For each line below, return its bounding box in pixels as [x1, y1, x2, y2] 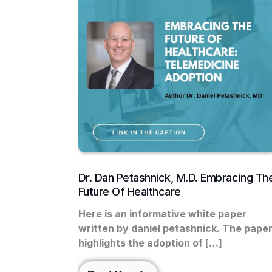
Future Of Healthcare [78, 185, 181, 199]
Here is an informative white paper [78, 208, 246, 220]
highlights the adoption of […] [78, 237, 222, 250]
